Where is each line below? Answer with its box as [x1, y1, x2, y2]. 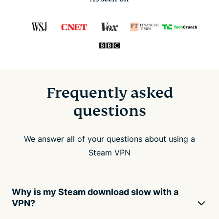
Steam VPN [88, 147, 131, 157]
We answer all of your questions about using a [24, 133, 195, 144]
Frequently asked [46, 83, 173, 102]
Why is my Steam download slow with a [12, 186, 178, 197]
